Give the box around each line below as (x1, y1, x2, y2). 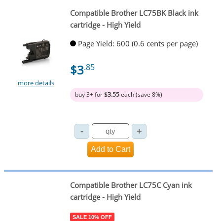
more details (18, 78, 55, 88)
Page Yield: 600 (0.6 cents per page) (77, 38, 198, 49)
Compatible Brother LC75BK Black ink (70, 7, 198, 18)
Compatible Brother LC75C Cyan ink (70, 180, 192, 190)
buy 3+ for (74, 90, 104, 99)
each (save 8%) (119, 90, 162, 99)
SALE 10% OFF (72, 214, 112, 220)
